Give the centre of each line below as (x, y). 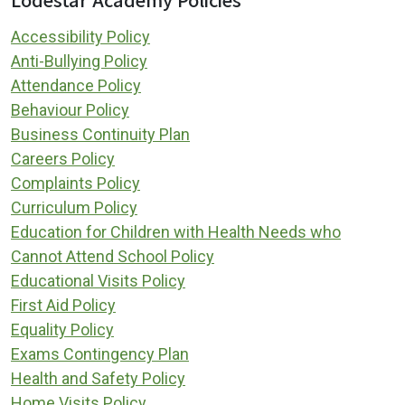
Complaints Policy (75, 183)
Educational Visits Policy (98, 280)
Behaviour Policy (70, 109)
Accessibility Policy (80, 36)
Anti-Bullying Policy (79, 61)
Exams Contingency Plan (100, 353)
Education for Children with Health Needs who (176, 231)
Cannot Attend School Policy (113, 256)
